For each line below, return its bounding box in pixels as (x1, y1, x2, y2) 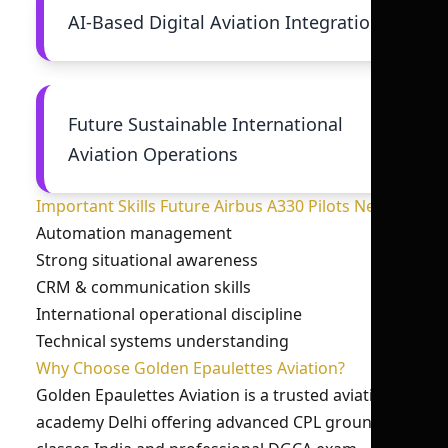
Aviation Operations (68, 142, 238, 166)
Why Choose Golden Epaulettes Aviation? (36, 357, 345, 379)
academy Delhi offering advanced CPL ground (36, 411, 382, 433)
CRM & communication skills (36, 276, 251, 298)
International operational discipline (36, 303, 302, 325)
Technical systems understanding (36, 330, 289, 352)
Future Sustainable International (68, 112, 343, 136)
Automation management (36, 222, 232, 244)
